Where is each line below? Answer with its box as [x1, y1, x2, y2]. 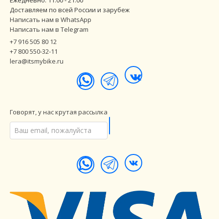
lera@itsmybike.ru [10, 56, 64, 66]
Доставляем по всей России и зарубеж [10, 5, 130, 14]
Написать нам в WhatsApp [10, 15, 91, 24]
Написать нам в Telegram [10, 24, 88, 34]
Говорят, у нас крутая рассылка [10, 107, 108, 116]
